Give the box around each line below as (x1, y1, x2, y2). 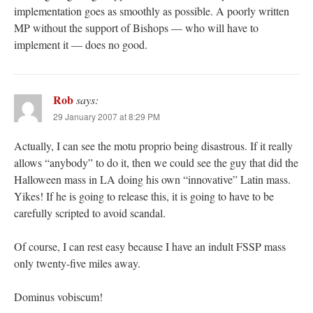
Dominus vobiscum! (14, 289, 103, 305)
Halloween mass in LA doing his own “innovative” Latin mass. (14, 172, 291, 187)
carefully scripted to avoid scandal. (14, 205, 166, 221)
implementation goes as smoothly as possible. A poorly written (14, 3, 289, 19)
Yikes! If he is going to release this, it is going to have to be (14, 189, 274, 204)
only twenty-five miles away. (14, 256, 140, 271)
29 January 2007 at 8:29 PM (53, 110, 160, 123)
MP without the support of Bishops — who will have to (14, 20, 259, 36)
